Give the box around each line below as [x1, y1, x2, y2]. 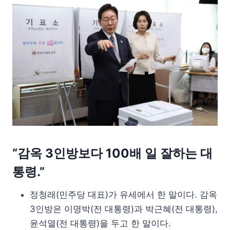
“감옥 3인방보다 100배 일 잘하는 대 [12, 146, 213, 161]
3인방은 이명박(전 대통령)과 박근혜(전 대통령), [30, 204, 218, 215]
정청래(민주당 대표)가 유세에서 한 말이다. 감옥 [30, 189, 217, 200]
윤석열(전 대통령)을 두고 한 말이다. [30, 218, 171, 229]
